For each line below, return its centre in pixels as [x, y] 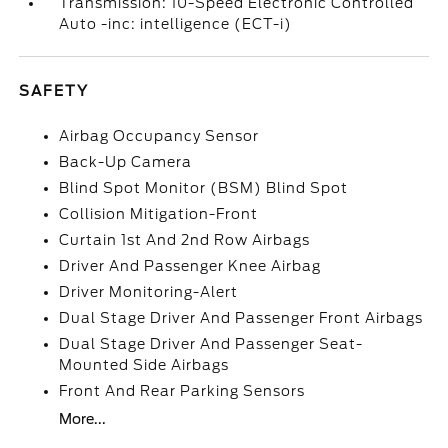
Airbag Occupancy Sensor [159, 136]
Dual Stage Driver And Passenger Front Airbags [241, 318]
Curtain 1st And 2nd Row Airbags [185, 240]
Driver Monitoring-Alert [149, 292]
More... [83, 419]
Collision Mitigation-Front [159, 214]
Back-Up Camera [126, 162]
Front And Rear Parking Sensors [182, 391]
